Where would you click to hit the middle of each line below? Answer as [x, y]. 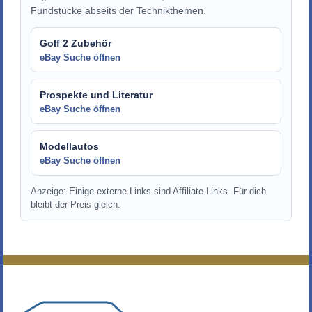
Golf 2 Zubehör [76, 43]
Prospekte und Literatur [96, 94]
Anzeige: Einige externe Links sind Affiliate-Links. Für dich [148, 192]
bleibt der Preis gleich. [75, 205]
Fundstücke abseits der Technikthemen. [118, 10]
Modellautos [70, 146]
